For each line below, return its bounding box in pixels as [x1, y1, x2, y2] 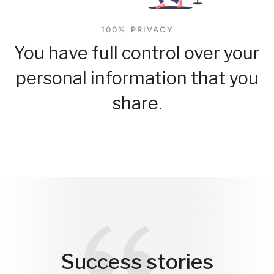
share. [112, 92, 162, 114]
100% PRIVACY [100, 24, 174, 34]
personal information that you [15, 67, 259, 89]
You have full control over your [14, 42, 260, 64]
